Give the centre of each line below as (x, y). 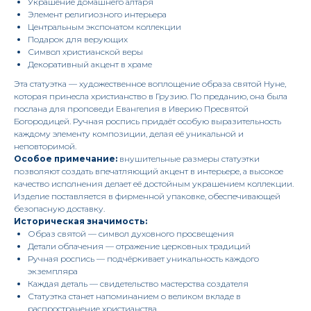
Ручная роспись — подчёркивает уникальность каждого (143, 259)
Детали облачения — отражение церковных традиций (139, 246)
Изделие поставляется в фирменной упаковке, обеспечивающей (147, 196)
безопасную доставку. (59, 209)
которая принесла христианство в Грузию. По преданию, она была (151, 96)
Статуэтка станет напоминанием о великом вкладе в (134, 296)
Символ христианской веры (85, 52)
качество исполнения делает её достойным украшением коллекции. (154, 184)
